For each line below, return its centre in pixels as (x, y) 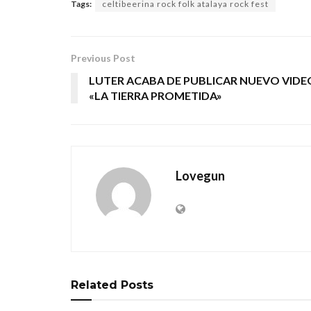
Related (94, 285)
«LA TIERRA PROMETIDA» (155, 95)
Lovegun (200, 175)
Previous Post (103, 58)
